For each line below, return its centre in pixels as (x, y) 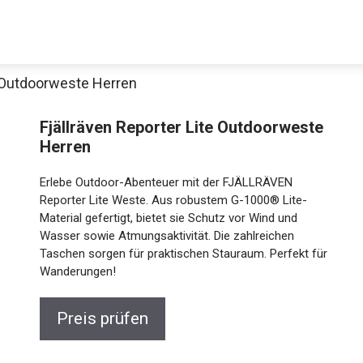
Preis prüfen (103, 318)
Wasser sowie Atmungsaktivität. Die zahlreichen (167, 236)
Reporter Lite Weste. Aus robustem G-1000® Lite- (174, 200)
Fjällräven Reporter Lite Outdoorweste (182, 127)
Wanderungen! (78, 271)
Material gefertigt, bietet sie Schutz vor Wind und (169, 218)
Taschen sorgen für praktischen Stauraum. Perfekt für (184, 254)
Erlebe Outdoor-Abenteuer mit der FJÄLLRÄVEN (167, 182)
